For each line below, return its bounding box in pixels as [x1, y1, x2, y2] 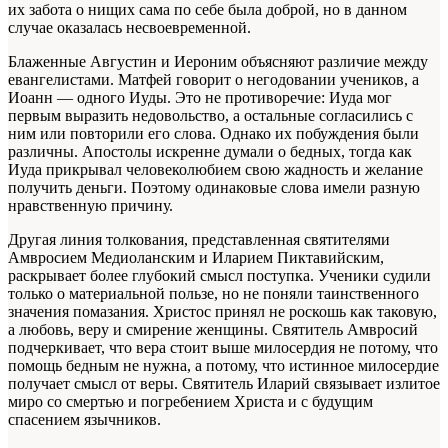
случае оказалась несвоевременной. [8, 19, 251, 37]
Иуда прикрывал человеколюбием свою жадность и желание [8, 161, 423, 179]
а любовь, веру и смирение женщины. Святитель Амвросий [8, 321, 418, 339]
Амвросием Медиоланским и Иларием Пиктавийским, [8, 249, 384, 267]
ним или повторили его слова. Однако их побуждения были [8, 125, 419, 143]
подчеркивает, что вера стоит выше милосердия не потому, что [8, 339, 438, 357]
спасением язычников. [8, 411, 161, 429]
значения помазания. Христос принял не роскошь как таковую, [8, 303, 437, 321]
